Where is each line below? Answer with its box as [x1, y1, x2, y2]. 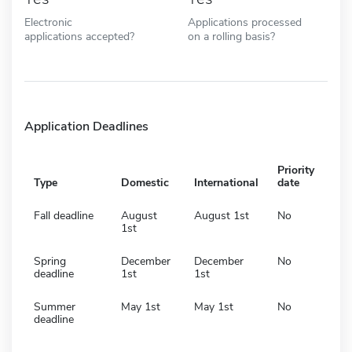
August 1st [194, 207, 249, 223]
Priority [277, 162, 314, 178]
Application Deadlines [24, 117, 148, 135]
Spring [34, 253, 66, 269]
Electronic [24, 13, 72, 30]
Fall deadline [34, 207, 93, 223]
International [194, 174, 258, 190]
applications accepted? [24, 27, 134, 44]
